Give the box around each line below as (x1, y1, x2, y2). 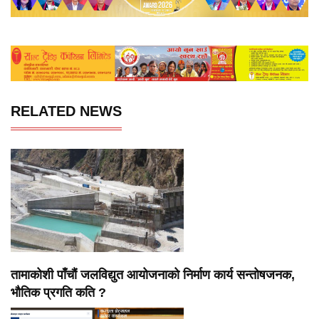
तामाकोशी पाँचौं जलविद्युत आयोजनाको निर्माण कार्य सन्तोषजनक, (11, 268, 295, 283)
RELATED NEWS (11, 103, 122, 120)
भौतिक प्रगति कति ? (11, 286, 106, 300)
